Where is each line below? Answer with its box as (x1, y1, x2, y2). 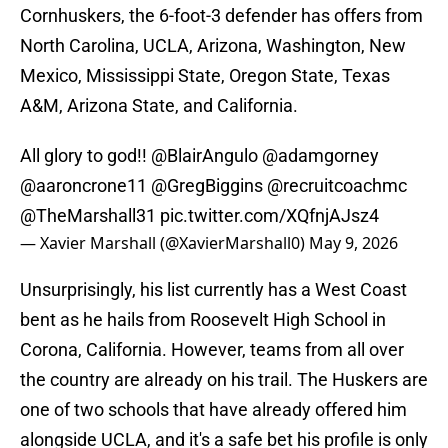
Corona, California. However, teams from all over (20, 339, 404, 361)
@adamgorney (262, 145, 379, 167)
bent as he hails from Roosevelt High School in (20, 309, 386, 331)
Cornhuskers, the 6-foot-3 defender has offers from (20, 5, 423, 27)
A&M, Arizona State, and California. (20, 95, 298, 117)
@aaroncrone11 (20, 175, 147, 197)
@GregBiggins (151, 175, 263, 197)
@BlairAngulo (151, 145, 258, 167)
